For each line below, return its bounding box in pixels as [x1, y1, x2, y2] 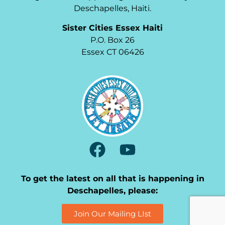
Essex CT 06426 [81, 47, 144, 57]
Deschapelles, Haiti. [74, 4, 151, 14]
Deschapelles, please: [67, 185, 158, 195]
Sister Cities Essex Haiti [62, 23, 163, 33]
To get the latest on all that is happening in [21, 173, 204, 183]
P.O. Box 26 [90, 35, 135, 45]
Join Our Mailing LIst [74, 208, 151, 218]
